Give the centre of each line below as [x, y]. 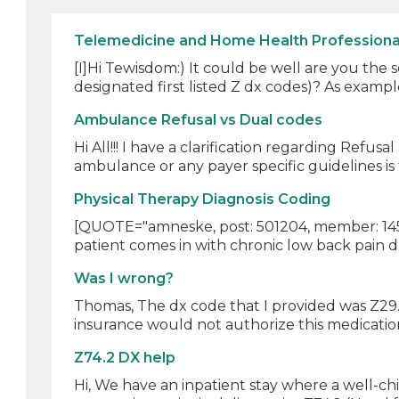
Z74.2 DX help [125, 358]
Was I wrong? [124, 278]
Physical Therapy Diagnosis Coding [203, 199]
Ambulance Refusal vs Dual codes [199, 120]
